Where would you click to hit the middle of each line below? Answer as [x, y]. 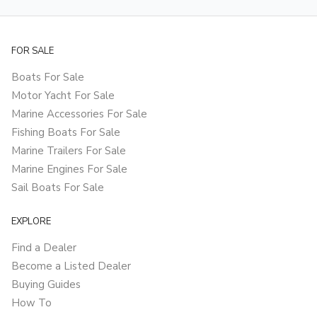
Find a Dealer [44, 248]
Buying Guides [46, 285]
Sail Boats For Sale [58, 188]
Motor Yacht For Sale [63, 96]
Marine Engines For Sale [69, 169]
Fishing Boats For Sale [66, 133]
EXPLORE [31, 222]
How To [31, 303]
